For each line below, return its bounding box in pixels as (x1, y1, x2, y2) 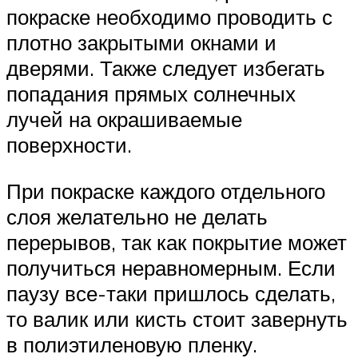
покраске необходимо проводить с (6, 3, 332, 30)
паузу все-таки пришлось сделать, (6, 280, 336, 306)
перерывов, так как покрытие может (6, 229, 347, 255)
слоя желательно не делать (6, 203, 268, 229)
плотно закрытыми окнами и (6, 29, 276, 55)
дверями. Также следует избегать (6, 54, 325, 81)
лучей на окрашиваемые (6, 105, 242, 132)
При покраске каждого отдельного (6, 177, 325, 204)
